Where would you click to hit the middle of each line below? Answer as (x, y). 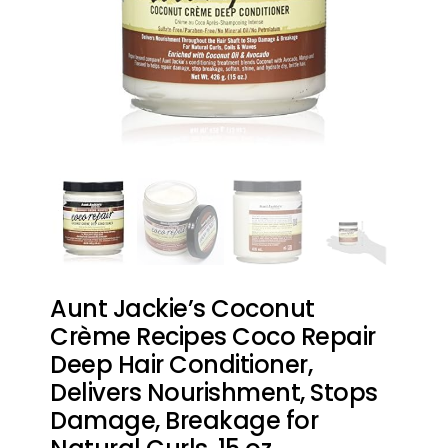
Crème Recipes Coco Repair (213, 336)
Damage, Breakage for (184, 420)
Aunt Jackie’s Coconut (182, 308)
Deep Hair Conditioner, (181, 364)
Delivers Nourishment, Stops (214, 392)
